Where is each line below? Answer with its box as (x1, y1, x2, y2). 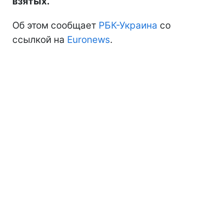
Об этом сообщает (12, 19, 99, 31)
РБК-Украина (99, 19, 157, 31)
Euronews (67, 34, 110, 45)
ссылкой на (12, 34, 67, 45)
